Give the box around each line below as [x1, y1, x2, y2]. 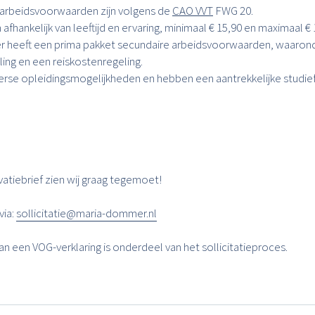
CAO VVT [172, 3, 213, 18]
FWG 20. [213, 3, 253, 18]
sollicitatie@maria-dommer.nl [16, 205, 157, 221]
